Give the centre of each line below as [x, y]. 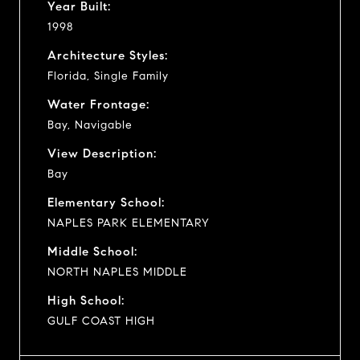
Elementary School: [106, 202]
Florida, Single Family [108, 76]
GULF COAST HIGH [101, 321]
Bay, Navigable [90, 125]
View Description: [102, 153]
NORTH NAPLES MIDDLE [117, 272]
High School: [86, 300]
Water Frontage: [98, 104]
